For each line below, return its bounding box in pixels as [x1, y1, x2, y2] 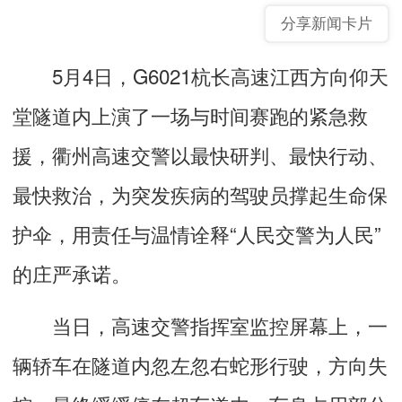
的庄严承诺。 [13, 258, 131, 287]
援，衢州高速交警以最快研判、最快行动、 [13, 139, 388, 169]
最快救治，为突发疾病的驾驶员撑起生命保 [13, 179, 388, 208]
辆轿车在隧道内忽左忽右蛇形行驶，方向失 [13, 349, 388, 379]
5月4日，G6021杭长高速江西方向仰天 [13, 60, 389, 90]
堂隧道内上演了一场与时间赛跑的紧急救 [13, 100, 368, 129]
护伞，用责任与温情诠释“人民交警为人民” [13, 218, 380, 248]
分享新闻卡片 [281, 14, 372, 32]
